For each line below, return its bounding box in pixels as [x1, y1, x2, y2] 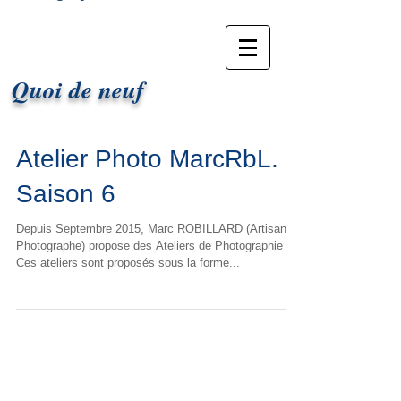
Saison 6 [16, 180, 115, 208]
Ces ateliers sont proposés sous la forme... [16, 256, 240, 269]
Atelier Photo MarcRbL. [16, 145, 278, 173]
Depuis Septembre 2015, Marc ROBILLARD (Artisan [16, 222, 286, 235]
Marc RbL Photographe [15, 9, 101, 18]
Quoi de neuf [12, 73, 144, 107]
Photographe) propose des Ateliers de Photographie [16, 239, 283, 252]
